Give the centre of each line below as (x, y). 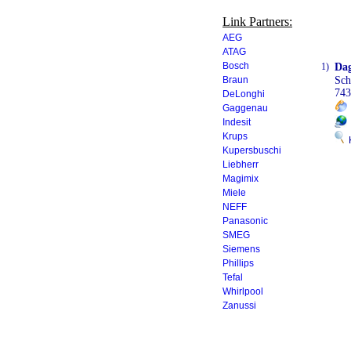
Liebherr (241, 165)
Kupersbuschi (252, 150)
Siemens (241, 249)
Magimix (241, 179)
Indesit (237, 122)
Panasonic (245, 221)
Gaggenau (245, 108)
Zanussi (239, 306)
